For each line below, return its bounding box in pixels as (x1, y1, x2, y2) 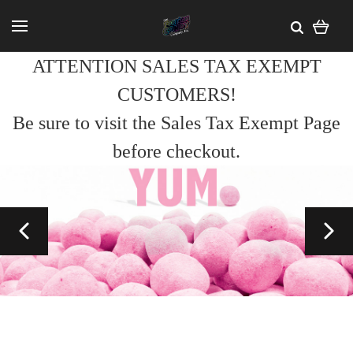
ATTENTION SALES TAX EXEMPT (32, 56, 321, 76)
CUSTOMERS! (117, 84, 236, 105)
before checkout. (113, 141, 240, 162)
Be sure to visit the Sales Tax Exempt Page (13, 113, 340, 133)
